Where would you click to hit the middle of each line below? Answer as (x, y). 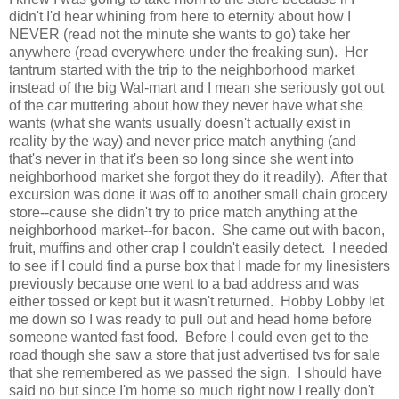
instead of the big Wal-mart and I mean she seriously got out (196, 87)
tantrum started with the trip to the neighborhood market (182, 69)
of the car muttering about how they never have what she (186, 105)
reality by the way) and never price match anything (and (183, 141)
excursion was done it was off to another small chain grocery (198, 194)
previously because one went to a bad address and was (184, 283)
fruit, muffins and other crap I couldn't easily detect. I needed (198, 248)
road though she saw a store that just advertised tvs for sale (195, 354)
